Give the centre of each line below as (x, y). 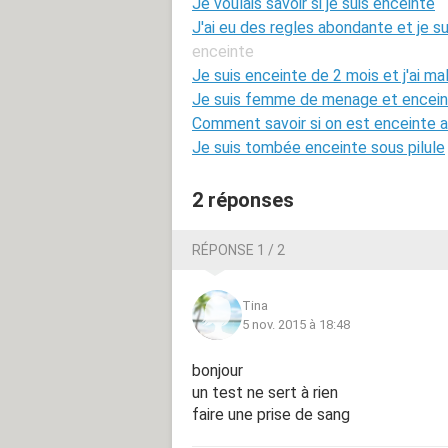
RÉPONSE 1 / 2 (238, 249)
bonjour (217, 370)
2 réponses (243, 199)
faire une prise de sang (271, 414)
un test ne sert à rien (265, 392)
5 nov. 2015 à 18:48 (296, 324)
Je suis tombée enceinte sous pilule (318, 147)
